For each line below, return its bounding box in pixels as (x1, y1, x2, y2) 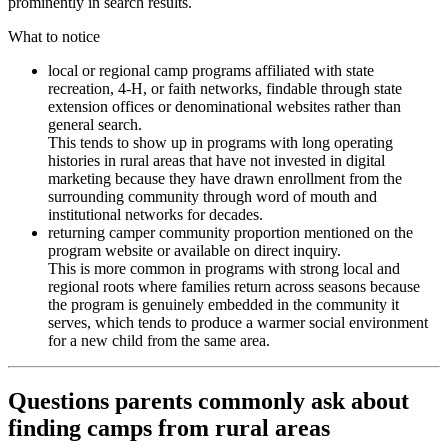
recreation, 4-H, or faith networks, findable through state (48, 80, 402, 97)
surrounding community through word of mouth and (48, 188, 377, 205)
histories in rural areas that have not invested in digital (48, 152, 385, 169)
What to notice (8, 28, 100, 45)
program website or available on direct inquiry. (48, 242, 341, 259)
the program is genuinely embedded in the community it (48, 296, 399, 313)
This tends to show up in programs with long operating (48, 134, 393, 151)
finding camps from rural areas (8, 414, 330, 441)
